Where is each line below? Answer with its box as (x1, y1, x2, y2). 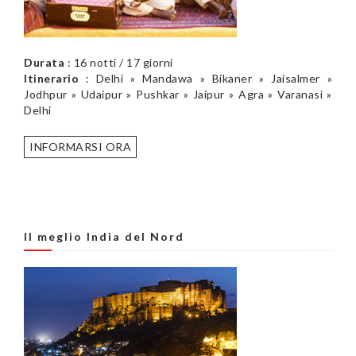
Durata (24, 55, 64, 69)
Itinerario (24, 71, 79, 85)
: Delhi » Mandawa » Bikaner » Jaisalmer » (79, 71, 332, 85)
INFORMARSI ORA (29, 139, 131, 153)
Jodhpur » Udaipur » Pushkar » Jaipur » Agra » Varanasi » (24, 87, 332, 101)
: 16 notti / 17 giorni (64, 55, 173, 69)
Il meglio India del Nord (24, 229, 184, 243)
